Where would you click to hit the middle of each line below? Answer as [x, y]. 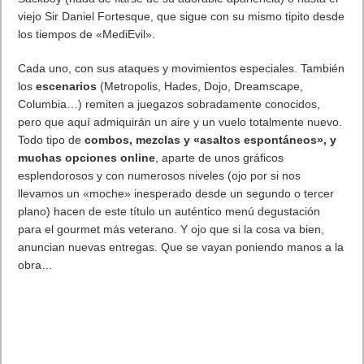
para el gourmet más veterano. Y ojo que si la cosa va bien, [171, 230]
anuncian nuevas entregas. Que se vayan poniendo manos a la [181, 247]
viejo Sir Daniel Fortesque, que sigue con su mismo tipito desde [182, 17]
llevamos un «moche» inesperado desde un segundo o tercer [176, 194]
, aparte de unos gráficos [220, 158]
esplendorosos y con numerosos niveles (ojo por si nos [160, 176]
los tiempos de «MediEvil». [87, 35]
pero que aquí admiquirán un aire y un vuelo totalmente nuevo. [180, 122]
